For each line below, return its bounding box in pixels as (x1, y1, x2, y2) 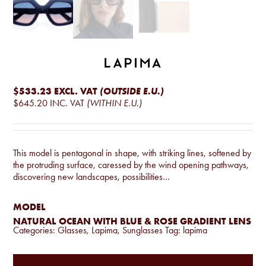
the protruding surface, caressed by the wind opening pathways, (13, 159, 249, 171)
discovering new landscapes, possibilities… (13, 171, 170, 183)
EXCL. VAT (54, 85, 98, 97)
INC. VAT (50, 97, 85, 109)
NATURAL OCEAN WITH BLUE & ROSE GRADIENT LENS (13, 215, 252, 227)
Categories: (13, 224, 58, 236)
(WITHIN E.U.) (87, 97, 142, 109)
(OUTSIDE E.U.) (100, 85, 164, 97)
